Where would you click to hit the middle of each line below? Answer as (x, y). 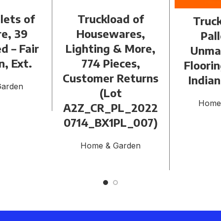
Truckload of (110, 19)
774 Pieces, (110, 63)
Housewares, (110, 34)
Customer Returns (111, 78)
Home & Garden (111, 146)
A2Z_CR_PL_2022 (111, 108)
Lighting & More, (111, 49)
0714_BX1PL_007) (110, 123)
